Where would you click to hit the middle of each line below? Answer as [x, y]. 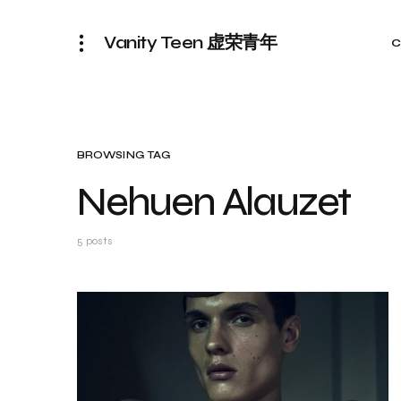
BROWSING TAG [124, 155]
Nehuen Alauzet [214, 202]
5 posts [95, 241]
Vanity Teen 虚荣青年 [190, 43]
